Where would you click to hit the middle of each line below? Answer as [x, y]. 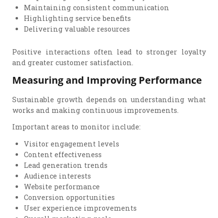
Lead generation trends [66, 165]
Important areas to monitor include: [77, 127]
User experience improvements [81, 208]
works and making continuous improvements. [96, 110]
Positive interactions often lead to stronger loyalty [109, 52]
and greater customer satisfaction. [73, 63]
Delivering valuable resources [77, 29]
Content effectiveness [63, 154]
